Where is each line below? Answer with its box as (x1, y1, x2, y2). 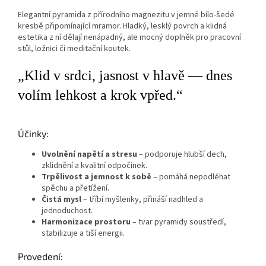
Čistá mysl (42, 193, 81, 205)
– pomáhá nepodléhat (153, 170, 230, 183)
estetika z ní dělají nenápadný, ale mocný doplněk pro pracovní (18, 31, 241, 43)
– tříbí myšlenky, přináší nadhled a (83, 193, 203, 205)
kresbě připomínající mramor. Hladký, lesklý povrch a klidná (18, 20, 227, 32)
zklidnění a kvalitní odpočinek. (42, 159, 147, 172)
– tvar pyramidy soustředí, (132, 216, 226, 228)
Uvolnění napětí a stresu (42, 148, 137, 160)
